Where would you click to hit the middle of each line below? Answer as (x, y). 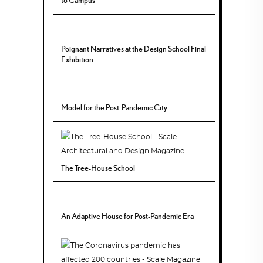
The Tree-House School (98, 168)
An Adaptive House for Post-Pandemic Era (128, 216)
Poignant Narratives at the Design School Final (134, 48)
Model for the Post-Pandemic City (114, 107)
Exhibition (77, 59)
